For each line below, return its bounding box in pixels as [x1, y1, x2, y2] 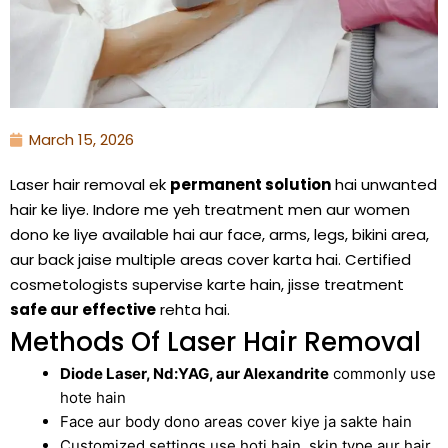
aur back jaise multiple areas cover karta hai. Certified [10, 249, 411, 271]
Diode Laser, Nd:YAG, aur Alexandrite [60, 364, 329, 384]
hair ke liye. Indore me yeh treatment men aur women [10, 199, 410, 221]
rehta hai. [156, 299, 230, 321]
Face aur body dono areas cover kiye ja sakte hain [60, 412, 412, 432]
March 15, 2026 [29, 129, 134, 151]
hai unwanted [331, 174, 437, 196]
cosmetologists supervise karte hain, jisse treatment [10, 274, 404, 296]
